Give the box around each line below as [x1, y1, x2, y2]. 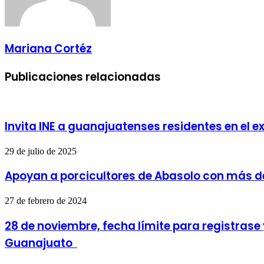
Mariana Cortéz [5, 40, 92, 57]
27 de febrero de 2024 [5, 196, 87, 206]
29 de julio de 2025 [5, 146, 77, 156]
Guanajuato [5, 235, 77, 251]
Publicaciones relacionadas [5, 68, 161, 85]
